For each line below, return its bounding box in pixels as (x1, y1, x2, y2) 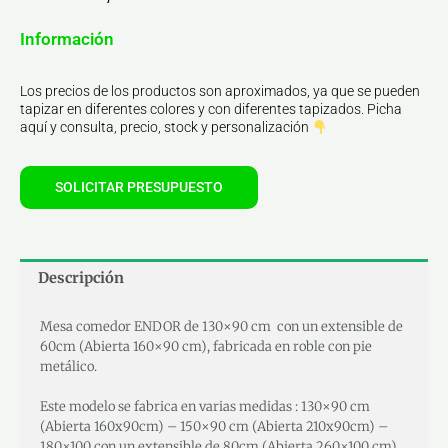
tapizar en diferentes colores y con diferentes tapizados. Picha (20, 101, 402, 118)
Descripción (37, 268, 124, 287)
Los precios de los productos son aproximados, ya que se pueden (20, 83, 420, 100)
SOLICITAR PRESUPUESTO (55, 179, 223, 196)
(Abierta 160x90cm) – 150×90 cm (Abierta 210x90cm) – (40, 418, 388, 436)
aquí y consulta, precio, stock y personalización (20, 119, 312, 136)
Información (20, 29, 114, 50)
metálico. (40, 357, 97, 375)
